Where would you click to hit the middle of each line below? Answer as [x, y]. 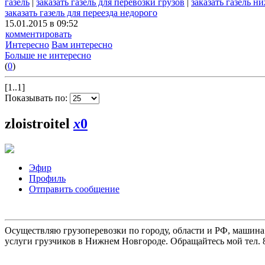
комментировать [38, 34]
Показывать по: [37, 98]
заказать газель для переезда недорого [81, 13]
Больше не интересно [48, 56]
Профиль [47, 178]
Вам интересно [82, 45]
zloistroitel [39, 124]
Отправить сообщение [74, 189]
